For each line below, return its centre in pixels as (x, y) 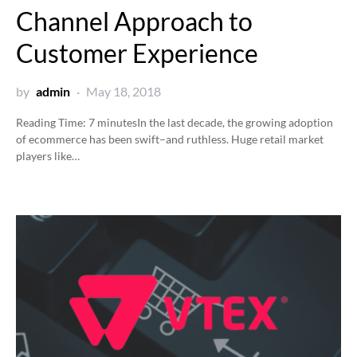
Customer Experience (137, 53)
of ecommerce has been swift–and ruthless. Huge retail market (170, 139)
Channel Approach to (134, 21)
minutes (117, 122)
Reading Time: (52, 122)
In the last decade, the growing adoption (235, 122)
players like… (48, 155)
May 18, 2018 (124, 91)
